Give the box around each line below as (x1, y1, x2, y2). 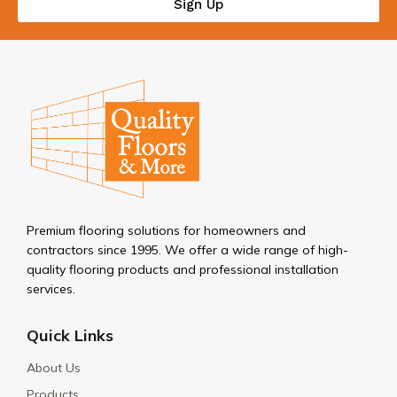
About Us (27, 360, 81, 377)
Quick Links (27, 325, 113, 346)
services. (27, 281, 75, 298)
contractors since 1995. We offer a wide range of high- (27, 242, 348, 259)
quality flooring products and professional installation (27, 261, 339, 278)
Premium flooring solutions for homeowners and (27, 222, 306, 239)
